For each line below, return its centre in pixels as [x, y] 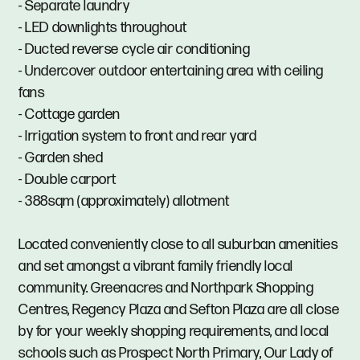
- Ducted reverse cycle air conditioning [135, 49]
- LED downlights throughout [103, 27]
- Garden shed [61, 157]
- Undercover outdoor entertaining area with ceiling [172, 71]
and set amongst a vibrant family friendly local [156, 266]
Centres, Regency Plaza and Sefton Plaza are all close [179, 309]
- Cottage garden [70, 114]
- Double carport [68, 179]
